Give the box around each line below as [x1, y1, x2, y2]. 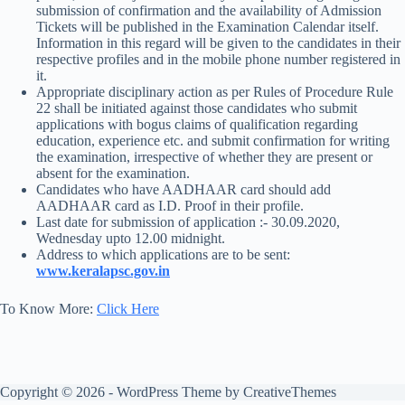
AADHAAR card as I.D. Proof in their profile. [36, 198, 304, 213]
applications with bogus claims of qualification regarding [36, 117, 358, 132]
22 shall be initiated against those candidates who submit [36, 100, 357, 116]
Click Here [97, 301, 159, 316]
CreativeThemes [243, 384, 336, 400]
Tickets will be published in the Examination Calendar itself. [36, 19, 379, 34]
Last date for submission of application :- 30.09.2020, [36, 214, 340, 230]
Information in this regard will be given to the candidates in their [36, 35, 400, 51]
